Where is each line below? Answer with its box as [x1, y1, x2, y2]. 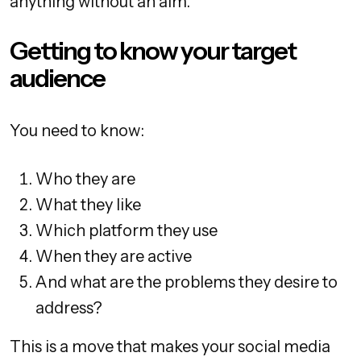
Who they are [35, 169, 135, 189]
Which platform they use [35, 221, 218, 241]
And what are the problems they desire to [35, 272, 338, 293]
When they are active [35, 247, 192, 267]
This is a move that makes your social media [10, 337, 330, 357]
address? [35, 298, 102, 318]
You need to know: [10, 121, 144, 141]
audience [10, 63, 105, 94]
